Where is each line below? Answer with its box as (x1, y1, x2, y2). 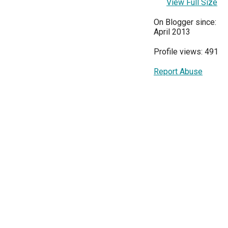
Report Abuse (154, 66, 203, 76)
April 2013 (154, 26, 190, 37)
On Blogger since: (154, 17, 216, 27)
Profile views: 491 (154, 46, 218, 56)
